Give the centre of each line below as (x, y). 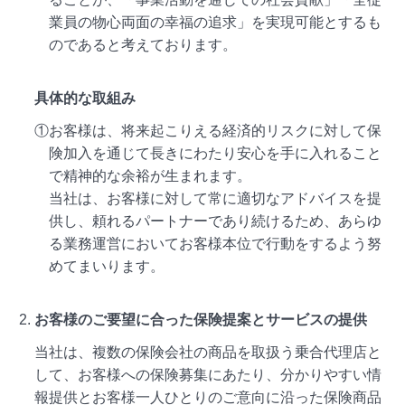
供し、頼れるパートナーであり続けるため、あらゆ (216, 221)
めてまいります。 (107, 267)
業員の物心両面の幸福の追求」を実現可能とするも (216, 23)
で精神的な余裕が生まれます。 (151, 176)
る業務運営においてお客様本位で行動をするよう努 (216, 244)
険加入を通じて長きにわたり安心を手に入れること (216, 154)
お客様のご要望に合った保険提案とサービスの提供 (201, 319)
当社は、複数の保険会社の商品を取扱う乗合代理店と (208, 352)
